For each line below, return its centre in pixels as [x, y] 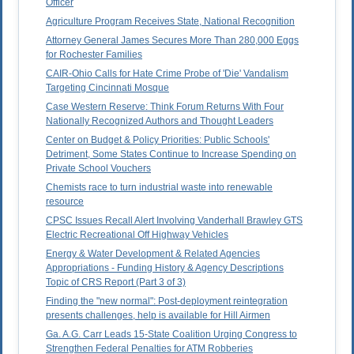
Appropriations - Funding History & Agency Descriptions [165, 268]
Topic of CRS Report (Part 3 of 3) [116, 282]
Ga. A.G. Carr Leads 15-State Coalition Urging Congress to [171, 335]
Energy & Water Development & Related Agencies [153, 254]
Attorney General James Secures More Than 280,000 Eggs [172, 41]
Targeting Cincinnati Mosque [107, 88]
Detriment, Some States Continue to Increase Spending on [171, 154]
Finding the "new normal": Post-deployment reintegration [167, 301]
